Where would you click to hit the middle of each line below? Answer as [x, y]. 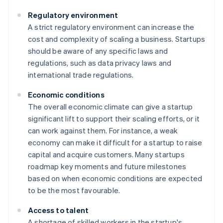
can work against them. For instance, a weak [103, 131]
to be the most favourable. [74, 190]
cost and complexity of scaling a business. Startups [117, 39]
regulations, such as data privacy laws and [100, 63]
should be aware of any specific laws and [98, 51]
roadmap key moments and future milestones [107, 167]
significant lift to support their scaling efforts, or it [114, 119]
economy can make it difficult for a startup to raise [115, 143]
